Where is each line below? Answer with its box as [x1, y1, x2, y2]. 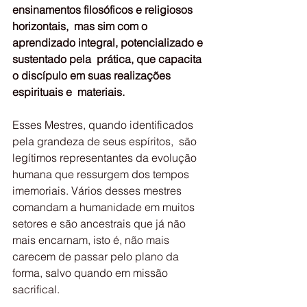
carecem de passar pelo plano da [12, 249, 182, 263]
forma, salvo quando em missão [12, 266, 173, 280]
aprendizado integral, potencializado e [12, 36, 206, 49]
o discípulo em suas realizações [12, 69, 173, 82]
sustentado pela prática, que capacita [12, 52, 204, 66]
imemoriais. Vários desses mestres [12, 184, 184, 197]
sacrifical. [12, 282, 60, 296]
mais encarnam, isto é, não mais [12, 233, 175, 247]
